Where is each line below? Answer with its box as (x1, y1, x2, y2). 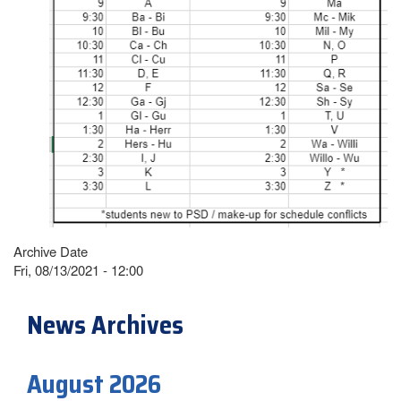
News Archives (27, 305, 183, 346)
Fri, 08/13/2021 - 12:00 (13, 260, 143, 280)
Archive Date (13, 242, 88, 261)
